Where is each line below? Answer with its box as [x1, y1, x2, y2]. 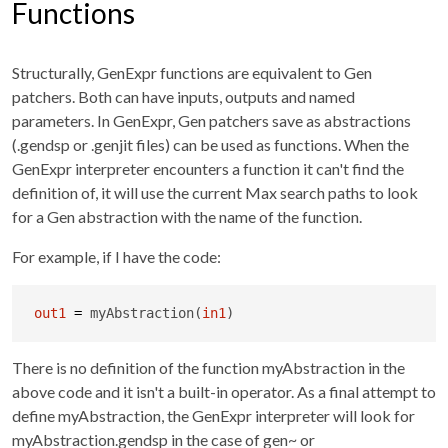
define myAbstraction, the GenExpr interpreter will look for [12, 405, 415, 425]
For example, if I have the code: [12, 246, 221, 266]
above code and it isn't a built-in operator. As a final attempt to [12, 381, 436, 401]
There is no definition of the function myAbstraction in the [12, 357, 405, 377]
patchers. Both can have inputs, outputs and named [12, 86, 355, 106]
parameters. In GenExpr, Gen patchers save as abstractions [12, 110, 411, 130]
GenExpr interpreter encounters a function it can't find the [12, 158, 404, 178]
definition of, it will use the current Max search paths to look [12, 182, 418, 202]
